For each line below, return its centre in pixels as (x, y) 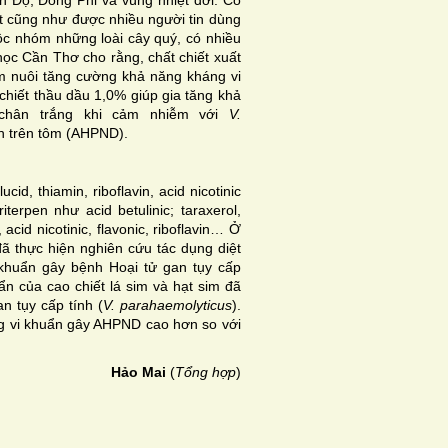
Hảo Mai (140, 371)
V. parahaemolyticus (167, 304)
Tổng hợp (205, 371)
